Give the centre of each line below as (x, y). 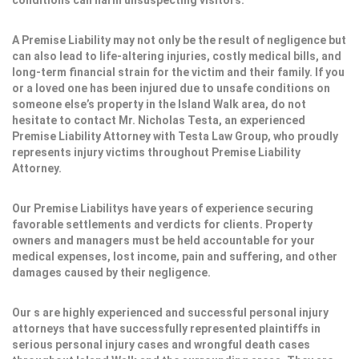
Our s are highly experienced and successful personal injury (170, 313)
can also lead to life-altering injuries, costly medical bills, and (177, 56)
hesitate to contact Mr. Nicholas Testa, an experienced (159, 120)
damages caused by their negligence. (111, 272)
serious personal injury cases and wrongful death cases (161, 345)
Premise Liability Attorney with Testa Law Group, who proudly (175, 136)
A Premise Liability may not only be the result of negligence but (179, 40)
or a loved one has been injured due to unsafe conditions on (171, 88)
